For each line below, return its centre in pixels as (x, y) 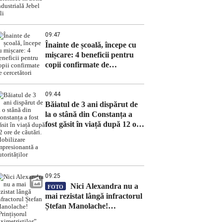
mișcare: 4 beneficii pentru (89, 55)
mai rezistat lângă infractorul (94, 196)
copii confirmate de (77, 65)
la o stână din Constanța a (89, 114)
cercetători (63, 75)
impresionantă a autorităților (93, 144)
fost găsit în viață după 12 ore (94, 124)
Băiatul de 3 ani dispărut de (91, 104)
